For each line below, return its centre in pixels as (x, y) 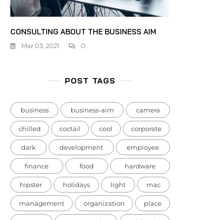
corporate (146, 129)
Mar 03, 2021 (40, 46)
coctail (70, 129)
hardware (140, 166)
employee (143, 147)
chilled (30, 129)
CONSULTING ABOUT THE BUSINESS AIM (83, 32)
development (81, 147)
